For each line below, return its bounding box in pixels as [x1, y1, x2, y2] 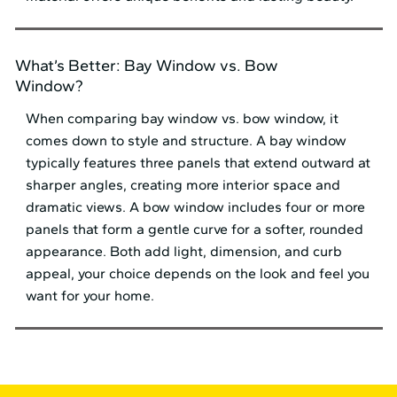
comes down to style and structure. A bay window [26, 132, 347, 150]
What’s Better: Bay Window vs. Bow [14, 55, 278, 75]
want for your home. [26, 287, 155, 305]
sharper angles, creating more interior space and [26, 176, 341, 194]
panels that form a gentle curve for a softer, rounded [26, 221, 364, 238]
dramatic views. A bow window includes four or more [26, 198, 366, 216]
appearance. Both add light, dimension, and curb [26, 243, 343, 261]
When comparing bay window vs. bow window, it [26, 110, 339, 128]
